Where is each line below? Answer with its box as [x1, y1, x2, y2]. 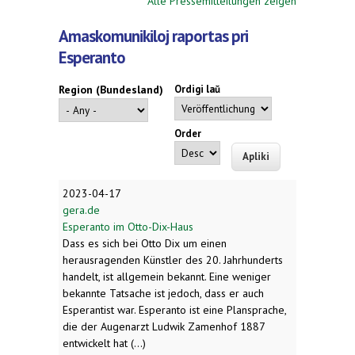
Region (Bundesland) [59, 82, 163, 97]
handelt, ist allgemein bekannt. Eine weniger [63, 269, 271, 284]
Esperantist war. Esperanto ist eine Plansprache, [63, 302, 286, 317]
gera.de [63, 202, 100, 217]
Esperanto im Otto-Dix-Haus [63, 219, 193, 234]
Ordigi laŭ [174, 82, 220, 97]
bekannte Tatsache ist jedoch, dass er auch [63, 285, 264, 300]
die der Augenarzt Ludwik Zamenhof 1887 [63, 319, 265, 334]
